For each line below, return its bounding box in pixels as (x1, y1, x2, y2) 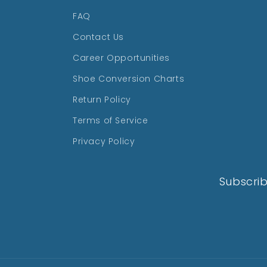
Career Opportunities (73, 52, 170, 64)
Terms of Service (73, 114, 148, 126)
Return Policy (73, 94, 131, 105)
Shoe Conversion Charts (73, 73, 185, 85)
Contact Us (73, 31, 124, 43)
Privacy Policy (73, 135, 135, 147)
